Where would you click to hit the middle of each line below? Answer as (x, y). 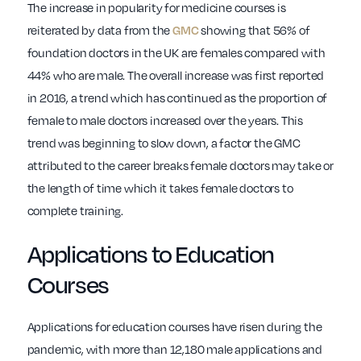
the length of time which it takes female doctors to (160, 188)
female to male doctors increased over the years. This (165, 120)
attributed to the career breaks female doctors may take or (180, 166)
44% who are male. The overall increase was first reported (176, 75)
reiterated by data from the (100, 30)
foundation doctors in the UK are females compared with (176, 53)
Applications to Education (150, 253)
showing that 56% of (254, 30)
